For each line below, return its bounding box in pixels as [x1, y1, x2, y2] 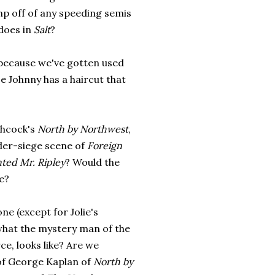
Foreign [87, 139, 122, 152]
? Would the [65, 156, 120, 168]
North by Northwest [37, 123, 128, 135]
